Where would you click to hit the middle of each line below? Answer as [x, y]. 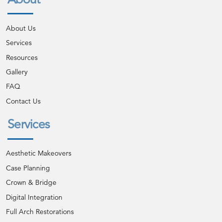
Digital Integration [34, 197]
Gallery [17, 72]
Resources [22, 57]
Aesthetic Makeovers [38, 153]
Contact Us [23, 101]
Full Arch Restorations [40, 211]
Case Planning [28, 168]
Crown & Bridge [31, 183]
